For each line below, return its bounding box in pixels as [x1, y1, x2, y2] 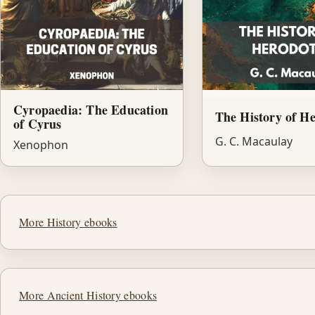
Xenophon [13, 137, 68, 153]
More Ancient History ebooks [19, 288, 157, 303]
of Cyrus [13, 115, 62, 134]
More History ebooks [19, 214, 117, 230]
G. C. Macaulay [214, 134, 292, 150]
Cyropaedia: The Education [13, 101, 168, 120]
